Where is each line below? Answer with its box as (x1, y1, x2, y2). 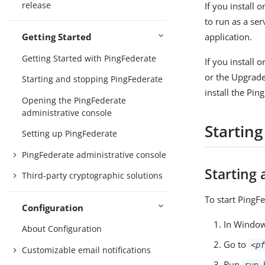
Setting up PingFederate (22, 128, 118, 140)
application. (205, 31, 253, 43)
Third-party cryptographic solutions (22, 170, 163, 182)
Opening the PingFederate (22, 94, 127, 106)
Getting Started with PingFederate (22, 52, 157, 64)
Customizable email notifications (22, 244, 151, 256)
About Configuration (22, 223, 102, 235)
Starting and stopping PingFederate (22, 73, 163, 85)
